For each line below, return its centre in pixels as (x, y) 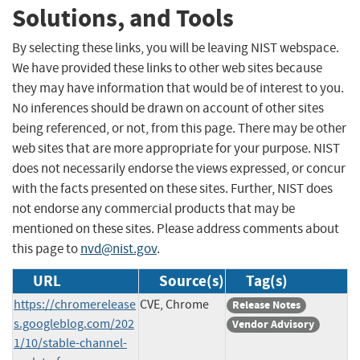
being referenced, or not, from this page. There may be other (179, 128)
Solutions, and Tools (123, 18)
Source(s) (192, 280)
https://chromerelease (75, 304)
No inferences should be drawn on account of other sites (168, 108)
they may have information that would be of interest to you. (178, 88)
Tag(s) (267, 280)
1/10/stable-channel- (70, 343)
